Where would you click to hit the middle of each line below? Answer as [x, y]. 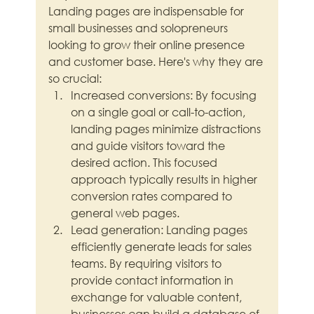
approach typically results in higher [166, 179]
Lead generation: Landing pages [161, 230]
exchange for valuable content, [158, 297]
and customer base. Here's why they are [157, 62]
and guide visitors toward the [150, 146]
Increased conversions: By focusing [165, 95]
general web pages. [125, 213]
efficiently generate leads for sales [163, 247]
